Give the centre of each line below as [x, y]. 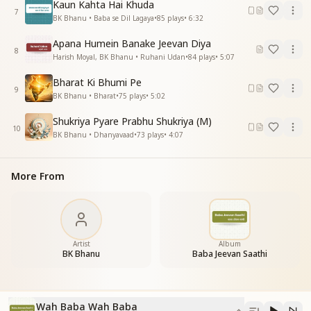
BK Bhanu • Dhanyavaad [93, 134]
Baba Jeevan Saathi [230, 254]
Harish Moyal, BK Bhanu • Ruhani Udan [119, 57]
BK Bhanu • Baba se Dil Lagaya [103, 18]
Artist [81, 244]
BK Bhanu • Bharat [84, 95]
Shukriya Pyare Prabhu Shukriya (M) [132, 121]
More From [38, 176]
